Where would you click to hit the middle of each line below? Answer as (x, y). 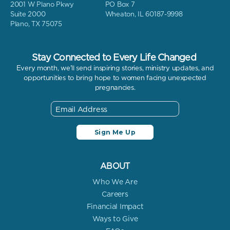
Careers (115, 194)
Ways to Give (115, 219)
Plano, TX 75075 (36, 24)
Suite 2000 (28, 14)
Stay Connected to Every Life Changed (114, 57)
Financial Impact (115, 207)
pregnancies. (115, 88)
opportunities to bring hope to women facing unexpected (115, 78)
